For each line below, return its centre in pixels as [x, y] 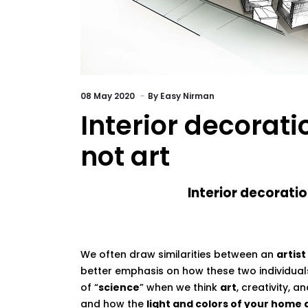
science [119, 287]
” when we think [180, 287]
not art [125, 156]
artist [291, 254]
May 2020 [115, 96]
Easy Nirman [187, 96]
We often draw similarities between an [178, 254]
